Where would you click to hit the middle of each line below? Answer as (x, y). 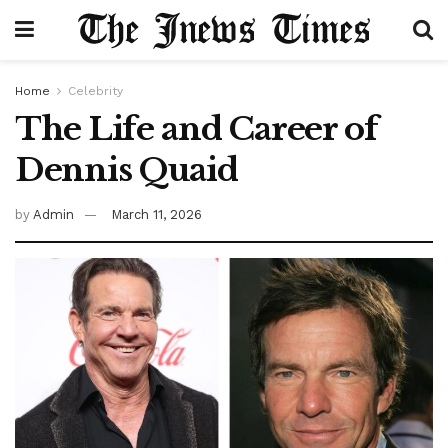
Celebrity (95, 91)
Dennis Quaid (126, 170)
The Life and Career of (196, 129)
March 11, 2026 (156, 214)
